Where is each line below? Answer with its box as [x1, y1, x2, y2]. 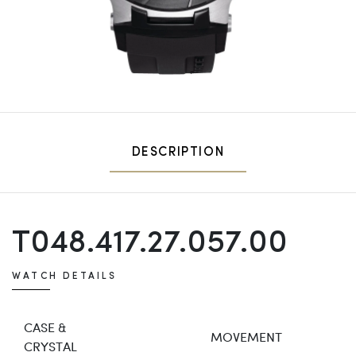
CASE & [24, 318, 67, 335]
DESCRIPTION [131, 145, 225, 159]
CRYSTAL [24, 337, 77, 354]
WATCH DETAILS [12, 271, 118, 281]
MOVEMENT [211, 327, 282, 345]
